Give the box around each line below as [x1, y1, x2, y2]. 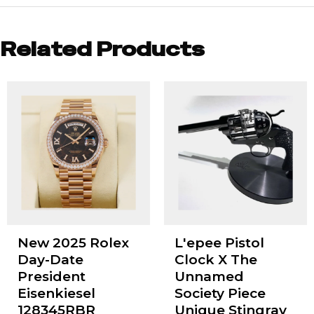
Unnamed [174, 268, 244, 285]
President [17, 268, 86, 285]
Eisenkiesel [17, 285, 95, 302]
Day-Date [17, 252, 83, 268]
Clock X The [174, 252, 257, 268]
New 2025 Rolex [17, 235, 129, 252]
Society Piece [174, 285, 266, 302]
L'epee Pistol [174, 235, 264, 252]
